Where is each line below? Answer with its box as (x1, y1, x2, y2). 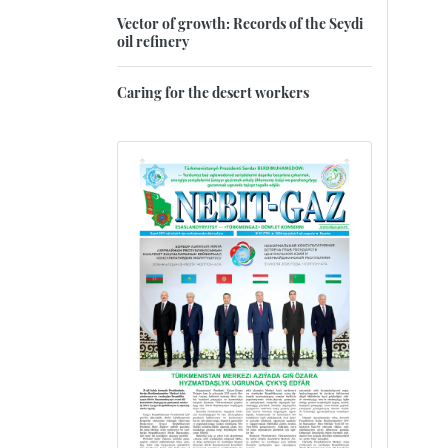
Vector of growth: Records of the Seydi (117, 13, 363, 34)
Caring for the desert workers (117, 82, 309, 103)
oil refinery (117, 31, 189, 52)
